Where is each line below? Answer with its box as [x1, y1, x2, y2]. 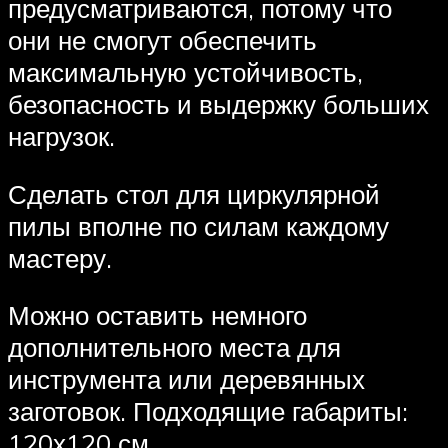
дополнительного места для [8, 331, 341, 364]
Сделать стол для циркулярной [8, 177, 380, 210]
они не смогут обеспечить [8, 24, 317, 57]
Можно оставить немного [8, 299, 307, 332]
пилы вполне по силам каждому [8, 209, 389, 242]
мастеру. [8, 241, 112, 274]
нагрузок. [8, 120, 115, 153]
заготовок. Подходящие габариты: [8, 395, 408, 428]
